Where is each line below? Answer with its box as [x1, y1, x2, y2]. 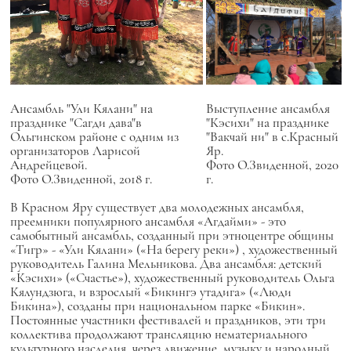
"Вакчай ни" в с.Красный [205, 128, 338, 145]
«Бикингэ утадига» [143, 284, 249, 301]
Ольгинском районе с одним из [9, 128, 179, 145]
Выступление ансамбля [205, 100, 330, 117]
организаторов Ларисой [9, 142, 140, 159]
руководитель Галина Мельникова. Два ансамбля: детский [9, 255, 322, 273]
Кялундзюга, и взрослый [9, 284, 144, 301]
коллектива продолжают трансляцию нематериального [9, 326, 307, 343]
